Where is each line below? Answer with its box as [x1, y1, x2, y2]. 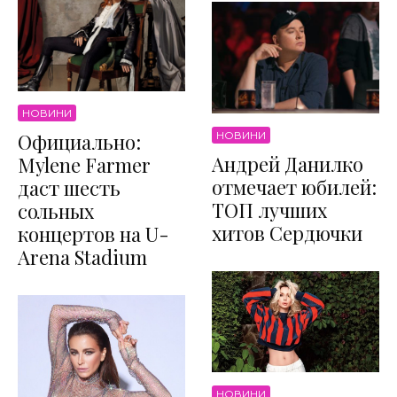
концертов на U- [18, 221, 169, 247]
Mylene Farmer [18, 152, 151, 178]
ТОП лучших [212, 196, 327, 223]
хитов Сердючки [212, 219, 362, 246]
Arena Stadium [18, 244, 147, 270]
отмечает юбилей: [212, 173, 377, 200]
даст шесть [18, 175, 121, 201]
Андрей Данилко [212, 150, 363, 177]
